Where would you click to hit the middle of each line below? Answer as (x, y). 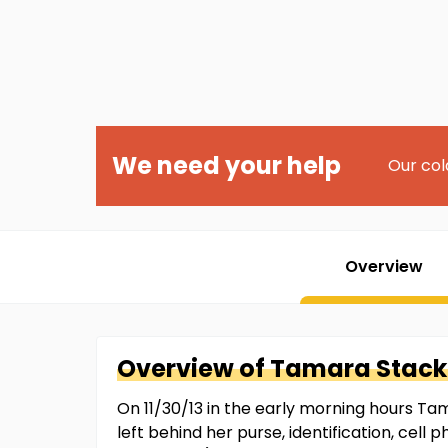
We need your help (226, 165)
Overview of (193, 368)
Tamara (320, 368)
